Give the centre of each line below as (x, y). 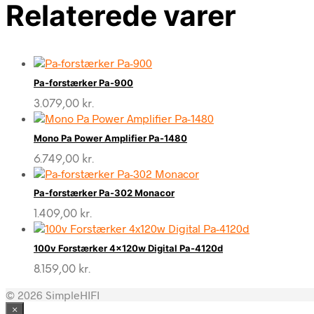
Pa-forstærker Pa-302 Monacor (104, 193)
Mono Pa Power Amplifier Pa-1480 (110, 138)
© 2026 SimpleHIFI (53, 294)
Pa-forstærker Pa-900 (83, 83)
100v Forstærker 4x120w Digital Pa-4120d (128, 248)
